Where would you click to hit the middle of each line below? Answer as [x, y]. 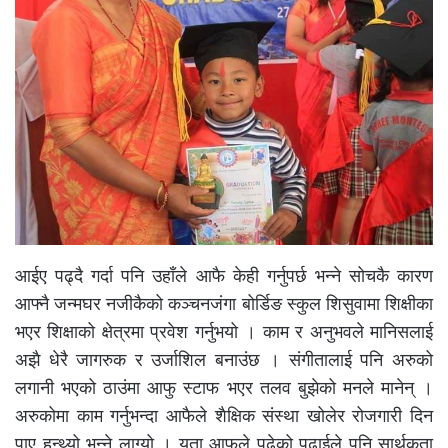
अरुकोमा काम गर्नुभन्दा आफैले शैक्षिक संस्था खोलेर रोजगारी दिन [224, 416]
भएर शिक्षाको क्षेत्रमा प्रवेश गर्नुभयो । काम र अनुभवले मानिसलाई [224, 332]
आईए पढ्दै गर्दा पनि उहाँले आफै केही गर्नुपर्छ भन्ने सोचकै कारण [224, 276]
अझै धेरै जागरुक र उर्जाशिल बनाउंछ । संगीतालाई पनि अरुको [224, 360]
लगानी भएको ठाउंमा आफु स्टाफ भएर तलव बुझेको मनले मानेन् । [224, 388]
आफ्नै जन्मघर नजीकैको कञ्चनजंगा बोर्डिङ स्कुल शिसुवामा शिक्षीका [224, 304]
